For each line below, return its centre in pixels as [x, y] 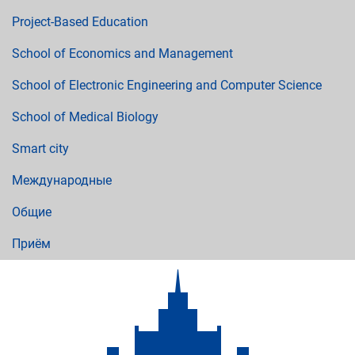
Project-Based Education [80, 22]
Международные [62, 180]
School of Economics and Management [122, 53]
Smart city [40, 149]
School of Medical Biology [85, 117]
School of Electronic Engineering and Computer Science [167, 85]
